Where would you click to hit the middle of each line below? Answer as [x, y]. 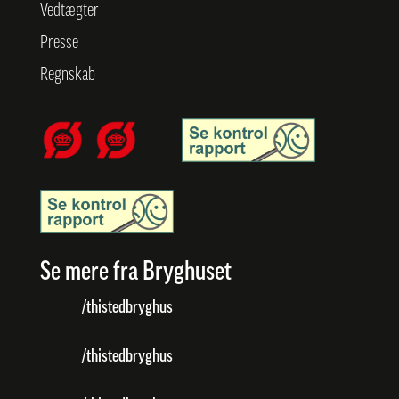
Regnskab [67, 76]
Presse [59, 44]
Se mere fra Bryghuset [135, 273]
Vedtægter [69, 12]
